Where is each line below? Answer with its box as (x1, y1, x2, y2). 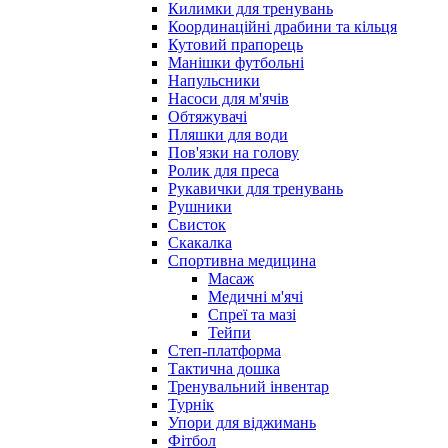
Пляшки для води (168, 126, 288, 144)
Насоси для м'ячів (168, 90, 289, 108)
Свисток (168, 216, 226, 234)
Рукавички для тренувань (168, 180, 343, 198)
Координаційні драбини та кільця (168, 18, 397, 36)
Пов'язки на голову (168, 144, 299, 162)
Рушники (168, 198, 232, 216)
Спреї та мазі (208, 306, 296, 324)
